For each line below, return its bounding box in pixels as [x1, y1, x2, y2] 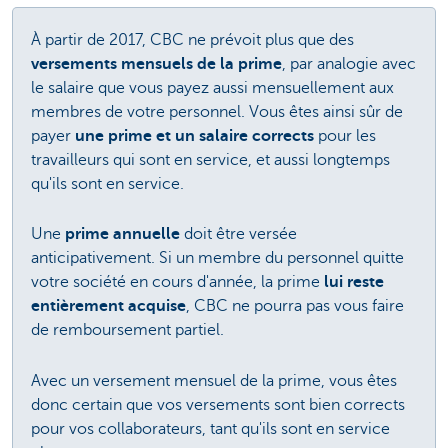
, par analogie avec [282, 54, 416, 73]
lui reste [324, 273, 384, 292]
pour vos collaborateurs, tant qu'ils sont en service [31, 419, 390, 438]
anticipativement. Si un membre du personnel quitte [31, 249, 404, 268]
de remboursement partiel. [31, 321, 224, 340]
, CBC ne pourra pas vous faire [186, 297, 404, 316]
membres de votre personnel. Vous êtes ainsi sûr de [31, 102, 403, 121]
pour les [318, 126, 376, 145]
